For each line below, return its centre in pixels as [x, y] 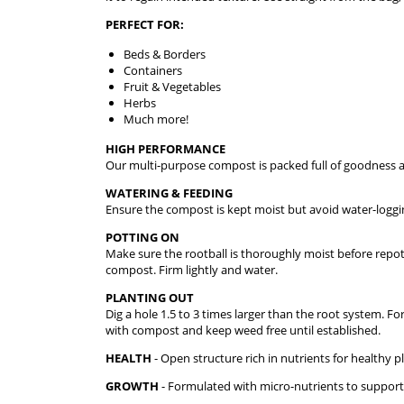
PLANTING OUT [150, 298]
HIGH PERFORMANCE [165, 149]
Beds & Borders [165, 55]
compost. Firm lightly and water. [192, 270]
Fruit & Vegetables [172, 87]
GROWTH [132, 386]
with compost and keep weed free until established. [243, 331]
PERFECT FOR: [145, 25]
